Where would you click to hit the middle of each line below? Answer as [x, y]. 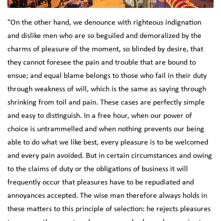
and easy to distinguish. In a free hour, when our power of [100, 116]
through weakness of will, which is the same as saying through [107, 89]
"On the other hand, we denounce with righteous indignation [104, 23]
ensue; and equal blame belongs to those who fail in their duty [107, 76]
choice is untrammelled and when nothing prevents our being [106, 129]
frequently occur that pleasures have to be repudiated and [101, 183]
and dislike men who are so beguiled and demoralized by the [104, 36]
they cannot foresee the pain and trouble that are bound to [102, 63]
